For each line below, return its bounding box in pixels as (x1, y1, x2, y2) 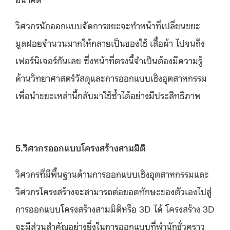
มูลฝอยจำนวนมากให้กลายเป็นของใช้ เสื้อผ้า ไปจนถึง (15, 36, 205, 49)
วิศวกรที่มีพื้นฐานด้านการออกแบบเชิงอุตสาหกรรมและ (15, 167, 209, 180)
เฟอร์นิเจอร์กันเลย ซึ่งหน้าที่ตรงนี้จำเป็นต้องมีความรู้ (15, 53, 202, 66)
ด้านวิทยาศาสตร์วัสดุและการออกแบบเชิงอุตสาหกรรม (15, 71, 207, 84)
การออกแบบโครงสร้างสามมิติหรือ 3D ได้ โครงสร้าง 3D (15, 202, 215, 215)
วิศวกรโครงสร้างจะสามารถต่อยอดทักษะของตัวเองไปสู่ (15, 184, 212, 197)
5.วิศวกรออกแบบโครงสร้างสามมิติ (15, 141, 146, 154)
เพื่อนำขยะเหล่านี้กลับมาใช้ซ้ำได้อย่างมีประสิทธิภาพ (15, 88, 201, 101)
